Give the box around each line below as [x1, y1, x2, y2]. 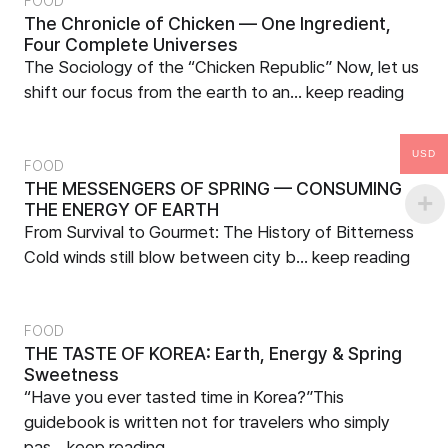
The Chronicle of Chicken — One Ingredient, [24, 13, 391, 34]
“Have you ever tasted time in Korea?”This [24, 387, 344, 407]
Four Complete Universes [24, 34, 238, 55]
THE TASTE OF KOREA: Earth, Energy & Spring [24, 343, 402, 364]
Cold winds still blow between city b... [24, 247, 312, 267]
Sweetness [24, 364, 119, 385]
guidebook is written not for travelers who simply [24, 412, 390, 432]
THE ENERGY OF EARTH [24, 199, 219, 220]
